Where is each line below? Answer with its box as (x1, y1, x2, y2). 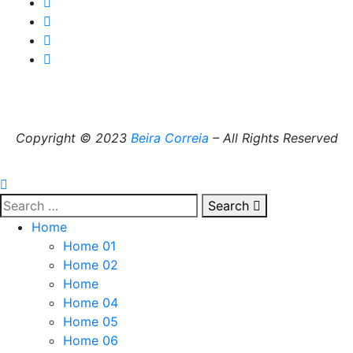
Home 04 (63, 295, 118, 310)
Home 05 (63, 314, 118, 329)
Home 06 (63, 333, 118, 348)
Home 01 (63, 238, 116, 254)
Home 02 (63, 257, 118, 273)
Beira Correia (130, 130, 209, 146)
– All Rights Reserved (208, 130, 338, 146)
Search (208, 198, 253, 214)
